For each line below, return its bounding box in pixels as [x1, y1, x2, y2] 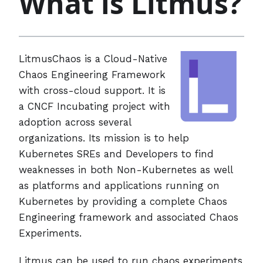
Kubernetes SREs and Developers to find [19, 147, 214, 160]
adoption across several [19, 116, 131, 128]
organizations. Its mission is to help [19, 131, 189, 144]
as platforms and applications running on [19, 179, 220, 191]
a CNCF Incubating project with [19, 100, 170, 112]
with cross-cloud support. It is [19, 84, 166, 96]
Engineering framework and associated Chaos [19, 211, 238, 223]
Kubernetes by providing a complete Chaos [19, 195, 227, 207]
